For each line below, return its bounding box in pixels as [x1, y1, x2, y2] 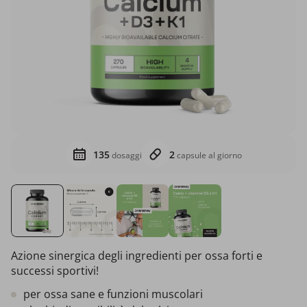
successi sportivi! [11, 262, 99, 278]
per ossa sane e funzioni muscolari [23, 286, 203, 302]
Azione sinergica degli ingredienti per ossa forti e [11, 247, 262, 263]
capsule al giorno [174, 149, 242, 161]
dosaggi [109, 149, 142, 161]
